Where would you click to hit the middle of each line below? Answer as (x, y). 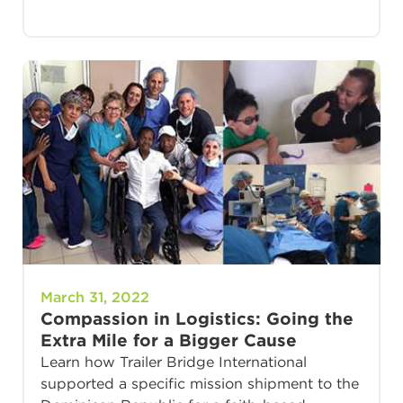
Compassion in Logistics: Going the (197, 319)
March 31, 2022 (95, 298)
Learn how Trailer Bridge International (174, 363)
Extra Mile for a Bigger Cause (169, 341)
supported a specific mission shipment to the (200, 384)
